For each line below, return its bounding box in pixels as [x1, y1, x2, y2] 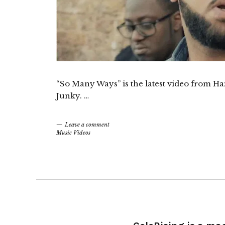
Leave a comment [65, 121, 109, 128]
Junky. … [56, 91, 89, 100]
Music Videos [56, 129, 90, 136]
